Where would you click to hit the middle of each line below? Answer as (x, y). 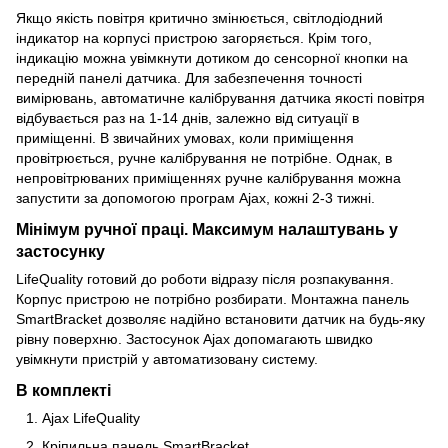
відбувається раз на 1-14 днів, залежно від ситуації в (187, 118)
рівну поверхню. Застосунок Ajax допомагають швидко (194, 339)
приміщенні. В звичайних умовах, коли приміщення (185, 138)
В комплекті (63, 389)
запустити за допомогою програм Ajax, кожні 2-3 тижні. (195, 198)
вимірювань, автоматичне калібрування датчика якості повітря (220, 98)
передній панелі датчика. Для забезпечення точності (189, 78)
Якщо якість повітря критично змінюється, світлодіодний (199, 18)
